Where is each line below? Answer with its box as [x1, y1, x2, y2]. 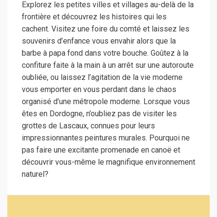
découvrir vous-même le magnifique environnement [22, 157, 195, 167]
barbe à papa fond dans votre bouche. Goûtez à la [22, 48, 188, 58]
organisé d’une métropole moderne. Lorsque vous [22, 96, 190, 106]
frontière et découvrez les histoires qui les [22, 12, 167, 21]
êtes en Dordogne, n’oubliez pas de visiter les [22, 108, 177, 118]
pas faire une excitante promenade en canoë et [22, 145, 180, 155]
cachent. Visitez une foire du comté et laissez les [22, 24, 189, 33]
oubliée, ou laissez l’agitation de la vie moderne [22, 72, 183, 82]
